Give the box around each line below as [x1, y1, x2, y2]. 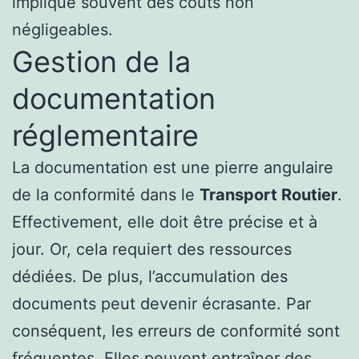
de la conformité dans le [12, 185, 200, 205]
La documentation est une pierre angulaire [12, 158, 333, 178]
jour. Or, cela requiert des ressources [12, 240, 292, 260]
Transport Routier [200, 185, 337, 205]
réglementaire [12, 118, 199, 154]
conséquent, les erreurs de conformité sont [12, 321, 340, 341]
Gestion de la [12, 44, 191, 80]
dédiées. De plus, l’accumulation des [12, 267, 288, 287]
